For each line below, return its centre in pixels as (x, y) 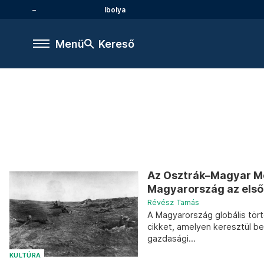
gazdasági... (171, 238)
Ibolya (115, 9)
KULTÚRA (25, 255)
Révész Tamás (173, 202)
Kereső (116, 44)
